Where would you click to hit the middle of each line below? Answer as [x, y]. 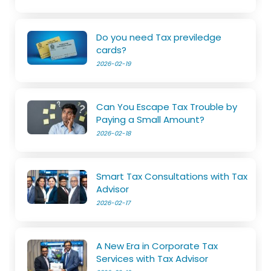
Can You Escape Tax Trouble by [167, 106]
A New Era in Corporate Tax [157, 246]
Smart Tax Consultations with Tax [172, 176]
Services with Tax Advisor [152, 258]
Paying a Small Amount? [151, 119]
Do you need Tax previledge [159, 37]
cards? [112, 50]
